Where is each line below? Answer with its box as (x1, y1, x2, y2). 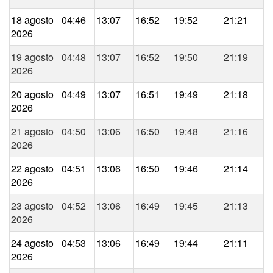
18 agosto (11, 13, 54, 27)
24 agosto (11, 236, 54, 250)
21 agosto (11, 124, 54, 139)
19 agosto (11, 50, 54, 65)
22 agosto (11, 161, 54, 176)
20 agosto (11, 87, 54, 102)
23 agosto (11, 199, 54, 213)
